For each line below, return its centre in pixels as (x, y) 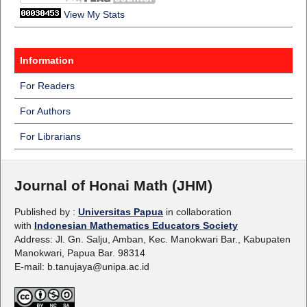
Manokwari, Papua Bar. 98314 (79, 253)
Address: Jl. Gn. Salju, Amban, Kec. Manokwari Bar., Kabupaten (152, 239)
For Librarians (50, 136)
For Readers (47, 85)
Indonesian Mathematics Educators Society (136, 225)
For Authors (45, 111)
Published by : (46, 211)
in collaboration (198, 211)
